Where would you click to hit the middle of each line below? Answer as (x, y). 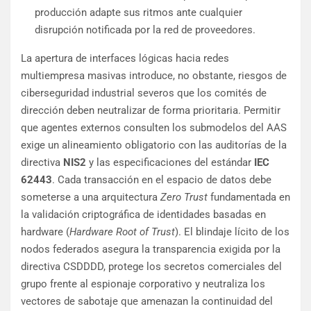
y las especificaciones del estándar (170, 163)
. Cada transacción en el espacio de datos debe (162, 180)
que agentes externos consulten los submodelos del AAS (154, 128)
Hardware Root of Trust (122, 232)
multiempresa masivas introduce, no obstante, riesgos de (154, 76)
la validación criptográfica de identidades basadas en (143, 215)
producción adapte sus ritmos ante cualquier (138, 13)
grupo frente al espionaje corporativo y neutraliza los (143, 284)
